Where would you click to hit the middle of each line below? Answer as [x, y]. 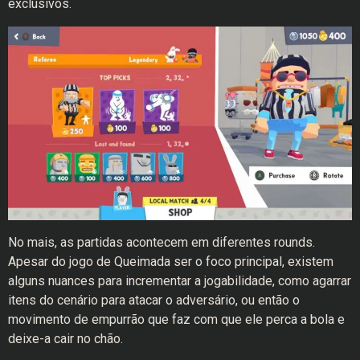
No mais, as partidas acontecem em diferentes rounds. [162, 243]
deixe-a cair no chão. [65, 339]
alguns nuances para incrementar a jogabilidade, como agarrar [180, 281]
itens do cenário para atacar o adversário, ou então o [154, 301]
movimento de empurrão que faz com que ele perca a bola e [176, 320]
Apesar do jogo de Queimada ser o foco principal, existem [171, 262]
